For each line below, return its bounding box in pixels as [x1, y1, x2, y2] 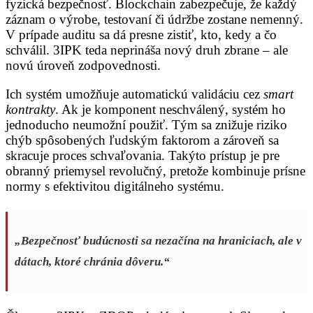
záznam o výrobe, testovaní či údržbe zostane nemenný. [6, 12, 303, 27]
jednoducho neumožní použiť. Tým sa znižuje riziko [6, 117, 287, 133]
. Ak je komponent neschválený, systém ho [55, 102, 286, 117]
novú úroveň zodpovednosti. [6, 58, 161, 73]
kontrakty [6, 102, 55, 117]
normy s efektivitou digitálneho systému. [6, 179, 224, 194]
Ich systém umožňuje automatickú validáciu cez [6, 87, 263, 102]
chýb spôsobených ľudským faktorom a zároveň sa [6, 133, 279, 148]
